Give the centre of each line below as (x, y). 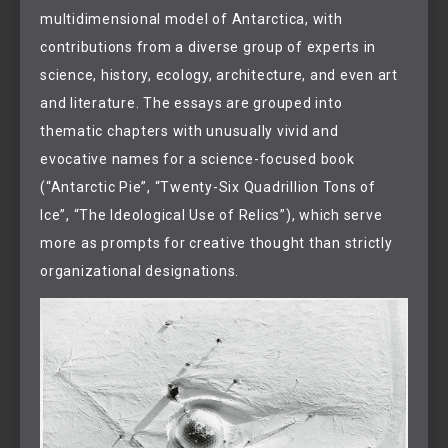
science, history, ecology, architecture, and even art (219, 75)
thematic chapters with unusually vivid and (189, 131)
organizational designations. (141, 271)
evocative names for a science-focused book (197, 159)
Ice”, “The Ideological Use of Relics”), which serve (211, 215)
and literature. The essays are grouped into (191, 103)
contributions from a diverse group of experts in (208, 47)
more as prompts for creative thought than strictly (216, 243)
